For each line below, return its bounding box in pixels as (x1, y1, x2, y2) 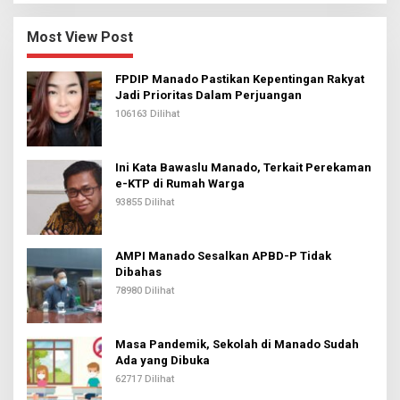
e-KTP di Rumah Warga (115, 177, 245, 191)
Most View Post (27, 29, 133, 46)
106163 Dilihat (115, 108, 179, 121)
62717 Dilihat (115, 373, 174, 386)
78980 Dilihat (115, 285, 174, 297)
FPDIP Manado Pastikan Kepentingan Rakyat (115, 72, 364, 87)
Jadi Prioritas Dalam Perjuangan (115, 88, 302, 103)
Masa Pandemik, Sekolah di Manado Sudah (115, 337, 359, 352)
